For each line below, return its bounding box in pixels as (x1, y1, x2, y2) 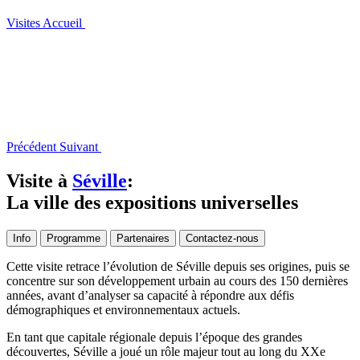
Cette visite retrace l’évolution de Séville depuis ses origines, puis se (6, 259, 350, 273)
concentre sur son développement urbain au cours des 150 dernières (6, 273, 348, 288)
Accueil (43, 16, 82, 30)
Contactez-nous (186, 231, 259, 244)
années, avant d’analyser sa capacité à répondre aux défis (6, 288, 294, 302)
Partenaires (117, 231, 170, 244)
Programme (47, 231, 100, 244)
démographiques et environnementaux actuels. (6, 302, 240, 317)
